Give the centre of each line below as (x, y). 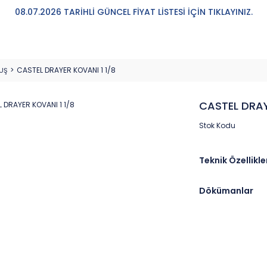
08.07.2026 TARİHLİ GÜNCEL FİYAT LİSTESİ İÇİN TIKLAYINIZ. (133, 12)
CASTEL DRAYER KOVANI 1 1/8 (66, 70)
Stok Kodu (217, 125)
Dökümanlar (226, 191)
